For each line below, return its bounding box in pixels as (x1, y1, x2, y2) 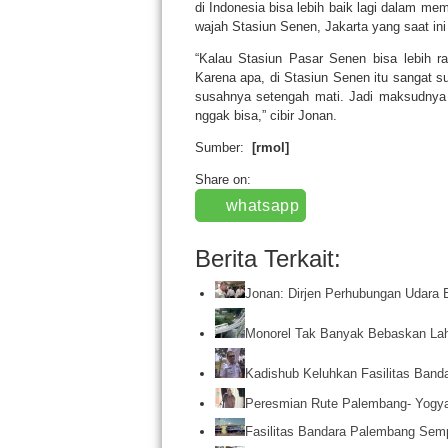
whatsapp (225, 197, 300, 214)
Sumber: (194, 140, 248, 155)
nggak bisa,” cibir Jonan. (194, 108, 337, 123)
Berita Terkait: (194, 245, 341, 272)
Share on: (194, 172, 251, 187)
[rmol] (247, 140, 289, 155)
